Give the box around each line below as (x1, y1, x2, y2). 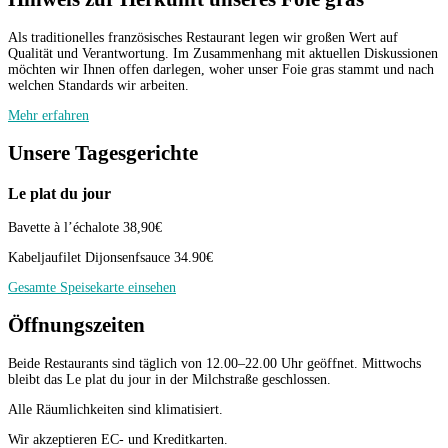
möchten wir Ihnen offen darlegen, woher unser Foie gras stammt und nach (8, 61, 434, 77)
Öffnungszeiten (8, 313, 145, 338)
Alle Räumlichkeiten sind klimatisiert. (8, 401, 223, 417)
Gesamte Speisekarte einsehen (8, 279, 176, 295)
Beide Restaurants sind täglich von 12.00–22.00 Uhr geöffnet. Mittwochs (8, 355, 421, 371)
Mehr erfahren (8, 107, 89, 123)
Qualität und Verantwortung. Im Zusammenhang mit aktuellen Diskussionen (8, 45, 438, 61)
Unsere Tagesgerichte (8, 141, 198, 166)
